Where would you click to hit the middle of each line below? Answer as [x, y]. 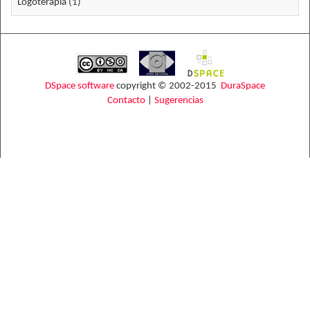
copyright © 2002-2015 [167, 86]
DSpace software [80, 86]
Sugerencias [179, 101]
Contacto [126, 101]
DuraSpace [243, 86]
